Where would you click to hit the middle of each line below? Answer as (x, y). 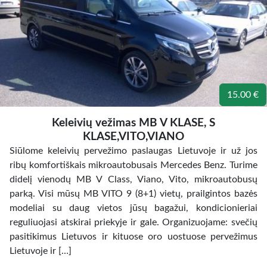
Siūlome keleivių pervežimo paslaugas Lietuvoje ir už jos (133, 151)
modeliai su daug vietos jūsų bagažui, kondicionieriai (133, 208)
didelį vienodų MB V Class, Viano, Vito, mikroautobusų (133, 179)
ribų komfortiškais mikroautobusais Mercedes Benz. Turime (133, 165)
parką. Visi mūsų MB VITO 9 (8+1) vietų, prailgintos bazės (133, 194)
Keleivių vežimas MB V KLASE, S (133, 123)
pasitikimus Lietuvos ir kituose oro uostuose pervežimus (133, 237)
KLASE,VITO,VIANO (133, 137)
